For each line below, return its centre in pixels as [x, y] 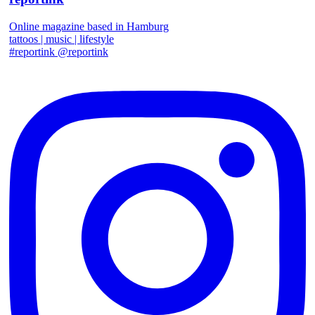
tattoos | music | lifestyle [62, 39]
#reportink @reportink [59, 51]
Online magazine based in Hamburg [89, 26]
